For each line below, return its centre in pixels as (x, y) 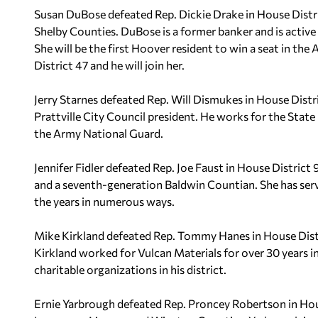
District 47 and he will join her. (109, 65)
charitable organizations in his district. (130, 269)
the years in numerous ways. (104, 201)
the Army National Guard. (99, 133)
